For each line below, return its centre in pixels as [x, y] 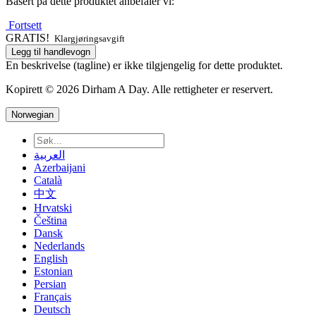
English [51, 258]
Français [53, 296]
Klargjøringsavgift [89, 38]
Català [48, 180]
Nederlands [59, 245]
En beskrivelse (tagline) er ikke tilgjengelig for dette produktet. [144, 65]
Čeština [50, 220]
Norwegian [32, 114]
